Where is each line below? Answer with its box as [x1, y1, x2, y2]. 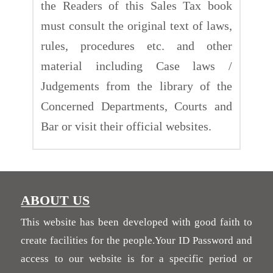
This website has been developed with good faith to [21, 216, 252, 228]
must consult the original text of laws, [41, 18, 232, 32]
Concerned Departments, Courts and [41, 99, 232, 113]
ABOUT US [21, 192, 90, 208]
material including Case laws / [41, 58, 232, 73]
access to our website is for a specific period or [21, 252, 252, 264]
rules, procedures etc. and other [41, 38, 232, 52]
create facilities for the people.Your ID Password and [21, 234, 252, 246]
